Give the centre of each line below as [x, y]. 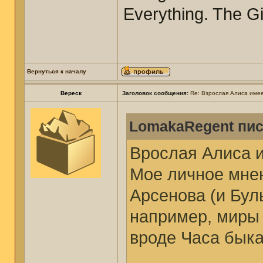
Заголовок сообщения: [155, 93]
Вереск [71, 93]
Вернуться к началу [57, 71]
